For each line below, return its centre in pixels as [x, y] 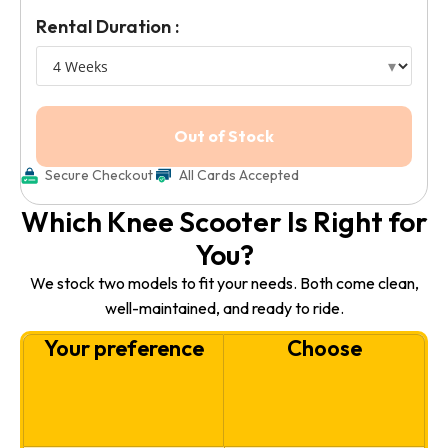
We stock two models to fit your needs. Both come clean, [224, 283]
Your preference [123, 348]
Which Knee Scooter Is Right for [224, 222]
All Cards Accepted [239, 175]
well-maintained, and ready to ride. [224, 308]
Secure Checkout [99, 175]
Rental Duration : [107, 27]
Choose [324, 348]
